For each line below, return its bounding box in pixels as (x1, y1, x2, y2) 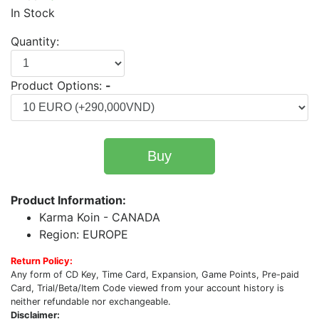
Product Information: (11, 193, 126, 207)
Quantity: (11, 34, 59, 48)
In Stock (11, 6, 55, 20)
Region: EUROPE (39, 227, 128, 241)
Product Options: (11, 78, 105, 93)
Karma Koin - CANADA (39, 210, 160, 224)
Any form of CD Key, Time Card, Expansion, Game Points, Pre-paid (11, 269, 299, 280)
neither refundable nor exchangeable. (11, 296, 171, 307)
